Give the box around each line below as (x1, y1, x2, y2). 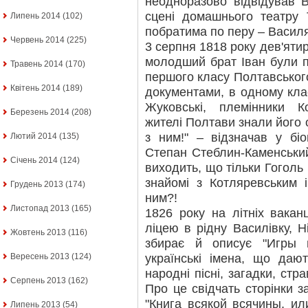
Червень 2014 (10, 35, 65, 45)
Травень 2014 (10, 59, 63, 69)
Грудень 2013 (10, 179, 63, 190)
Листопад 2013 (10, 203, 69, 214)
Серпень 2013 (10, 276, 66, 286)
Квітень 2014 (10, 83, 60, 93)
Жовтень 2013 (10, 228, 66, 238)
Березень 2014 (10, 107, 69, 118)
